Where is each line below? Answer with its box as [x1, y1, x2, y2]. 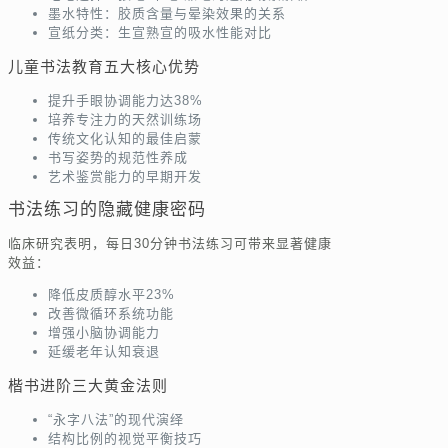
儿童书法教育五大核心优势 [8, 58, 200, 76]
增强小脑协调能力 [48, 324, 160, 340]
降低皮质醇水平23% [48, 286, 175, 302]
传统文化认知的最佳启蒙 [48, 131, 202, 147]
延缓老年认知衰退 [48, 343, 160, 359]
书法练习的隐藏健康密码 [8, 200, 206, 220]
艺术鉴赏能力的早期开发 [48, 169, 202, 185]
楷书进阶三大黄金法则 [8, 376, 168, 394]
